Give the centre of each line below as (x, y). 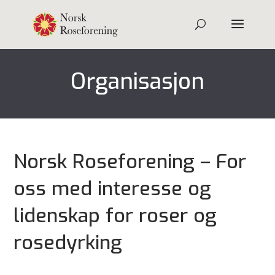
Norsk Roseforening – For (130, 161)
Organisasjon (137, 82)
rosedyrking (68, 242)
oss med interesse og (113, 188)
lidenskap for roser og (115, 215)
